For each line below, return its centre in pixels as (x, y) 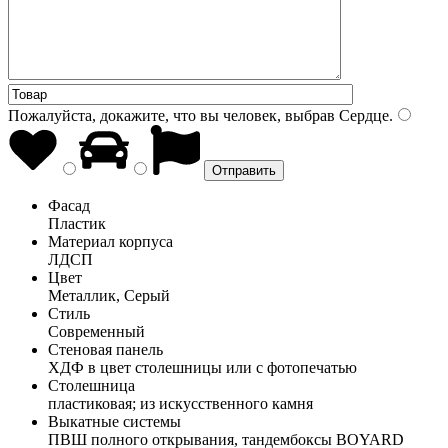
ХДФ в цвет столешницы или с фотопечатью (202, 367)
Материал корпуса (110, 241)
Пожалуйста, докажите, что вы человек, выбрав (171, 115)
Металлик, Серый (109, 295)
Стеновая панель (105, 349)
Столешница (91, 385)
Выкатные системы (114, 421)
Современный (96, 331)
